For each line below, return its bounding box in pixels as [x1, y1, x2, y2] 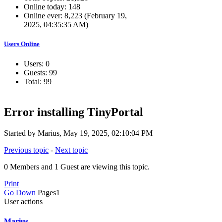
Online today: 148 [24, 2, 80, 11]
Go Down [4, 188, 36, 197]
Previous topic [4, 146, 49, 155]
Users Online [4, 40, 40, 48]
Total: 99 [24, 77, 52, 86]
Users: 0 [24, 59, 50, 68]
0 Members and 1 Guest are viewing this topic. [4, 163, 150, 171]
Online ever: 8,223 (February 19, [24, 11, 127, 20]
